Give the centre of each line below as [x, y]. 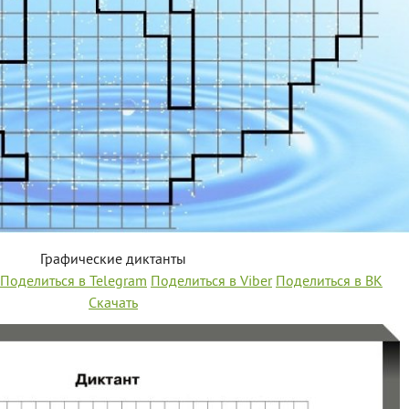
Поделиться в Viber [211, 282]
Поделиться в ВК [329, 282]
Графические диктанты [113, 260]
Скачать [113, 304]
